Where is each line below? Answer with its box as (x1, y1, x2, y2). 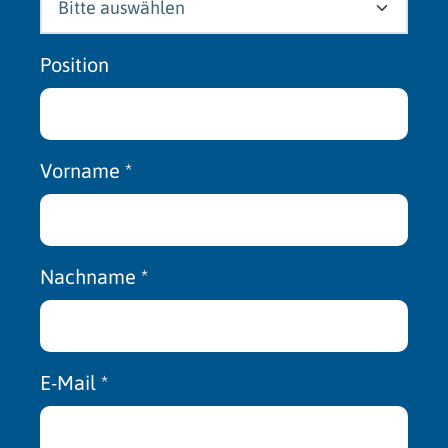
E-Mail (40, 370, 101, 394)
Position (40, 52, 109, 76)
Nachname (40, 264, 141, 288)
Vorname (40, 158, 125, 182)
